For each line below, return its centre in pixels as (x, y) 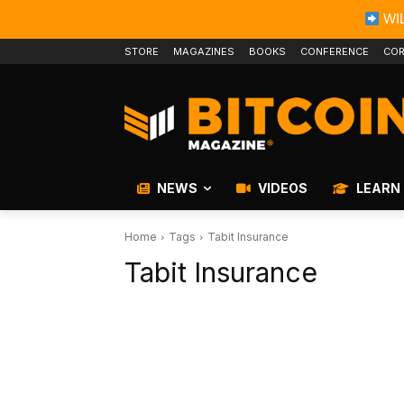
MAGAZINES (204, 51)
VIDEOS (281, 188)
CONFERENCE (335, 51)
